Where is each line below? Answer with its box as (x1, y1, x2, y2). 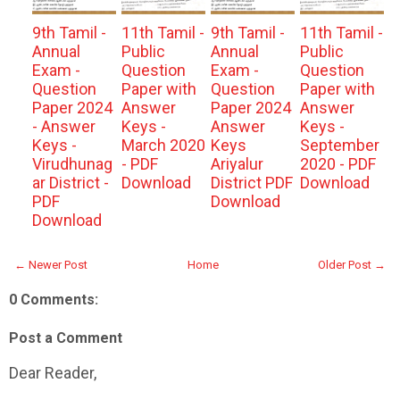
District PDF (210, 172, 293, 192)
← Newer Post (14, 257, 87, 271)
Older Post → (318, 257, 386, 271)
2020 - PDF (299, 154, 376, 173)
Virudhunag (31, 154, 112, 173)
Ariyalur (210, 154, 263, 173)
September (299, 135, 379, 154)
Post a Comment (9, 329, 122, 346)
